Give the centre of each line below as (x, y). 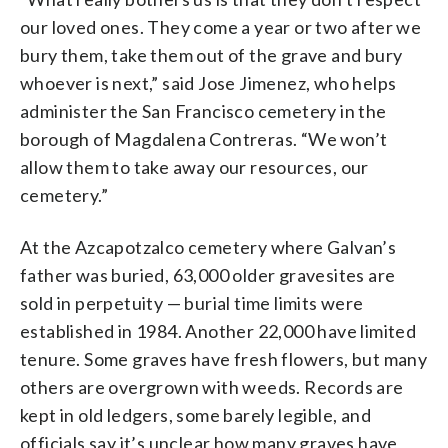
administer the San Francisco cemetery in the (203, 110)
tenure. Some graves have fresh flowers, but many (224, 358)
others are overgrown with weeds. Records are (212, 386)
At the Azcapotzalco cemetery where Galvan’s (208, 246)
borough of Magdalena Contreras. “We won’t (204, 138)
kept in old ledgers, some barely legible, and (195, 414)
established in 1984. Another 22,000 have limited (218, 330)
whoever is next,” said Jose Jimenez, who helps (208, 82)
